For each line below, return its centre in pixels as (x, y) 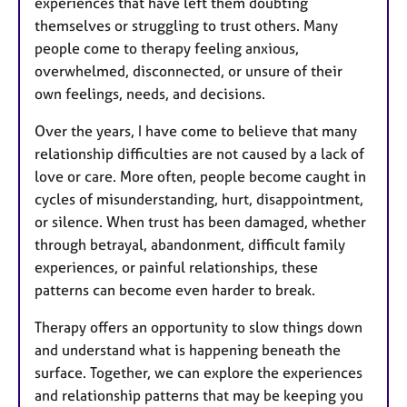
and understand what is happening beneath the (188, 350)
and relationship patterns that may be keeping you (199, 395)
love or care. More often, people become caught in (200, 176)
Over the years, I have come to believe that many (196, 131)
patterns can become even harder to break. (175, 290)
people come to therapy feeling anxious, (167, 48)
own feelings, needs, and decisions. (150, 94)
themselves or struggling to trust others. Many (186, 25)
